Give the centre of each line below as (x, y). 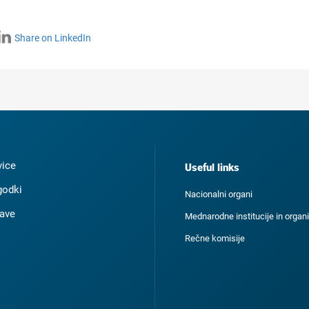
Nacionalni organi (219, 194)
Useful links (212, 168)
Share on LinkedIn (53, 38)
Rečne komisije (215, 238)
